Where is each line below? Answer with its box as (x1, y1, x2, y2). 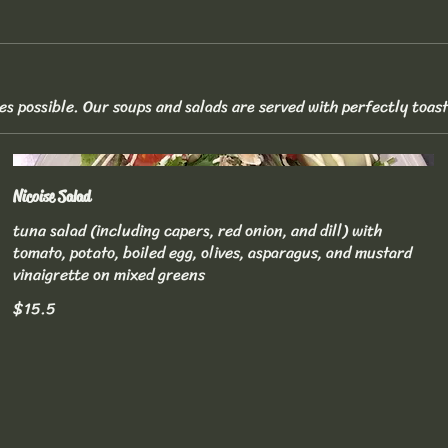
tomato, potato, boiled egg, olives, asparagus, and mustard (13, 238, 413, 268)
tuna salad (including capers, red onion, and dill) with (13, 216, 383, 246)
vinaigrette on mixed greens (13, 260, 206, 290)
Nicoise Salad (13, 186, 91, 208)
